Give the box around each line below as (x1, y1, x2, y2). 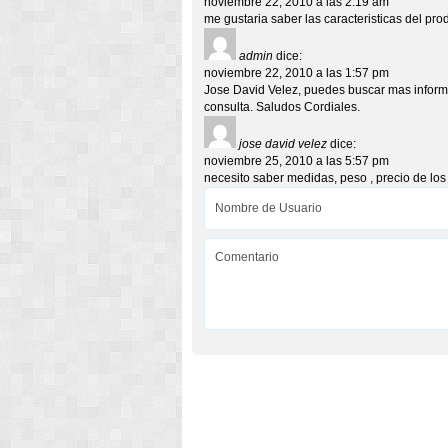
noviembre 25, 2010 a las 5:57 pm (204, 154, 389, 168)
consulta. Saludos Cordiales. (204, 100, 360, 114)
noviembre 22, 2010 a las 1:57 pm (204, 66, 389, 80)
